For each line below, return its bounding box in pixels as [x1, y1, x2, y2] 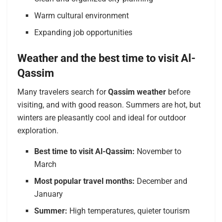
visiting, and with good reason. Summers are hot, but [17, 100, 201, 110]
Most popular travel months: [34, 176, 135, 186]
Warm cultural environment [34, 10, 129, 20]
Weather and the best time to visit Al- [17, 52, 196, 64]
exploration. [17, 126, 58, 136]
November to [135, 147, 182, 157]
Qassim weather [108, 87, 166, 97]
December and [135, 176, 188, 186]
